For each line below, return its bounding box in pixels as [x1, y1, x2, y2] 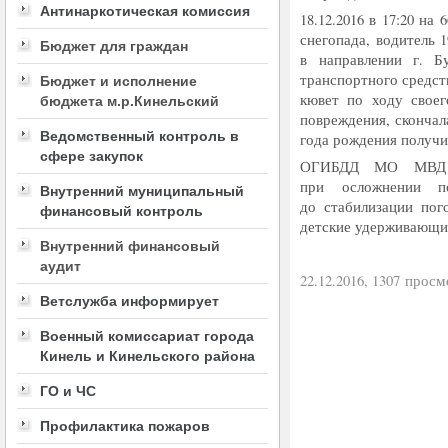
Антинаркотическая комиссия [40, 3, 250, 19]
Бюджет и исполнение [40, 73, 197, 89]
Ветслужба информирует [40, 293, 219, 309]
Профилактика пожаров [40, 418, 210, 434]
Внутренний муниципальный [40, 183, 244, 199]
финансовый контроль [40, 203, 203, 219]
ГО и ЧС [40, 383, 96, 399]
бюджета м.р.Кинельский [40, 93, 219, 109]
